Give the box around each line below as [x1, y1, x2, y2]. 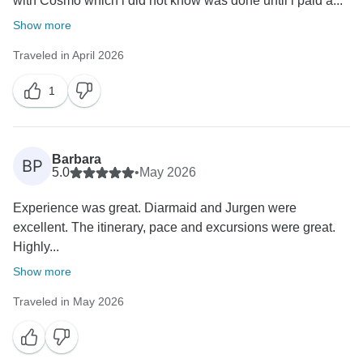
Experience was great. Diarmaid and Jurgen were [13, 201, 297, 216]
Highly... [13, 240, 59, 254]
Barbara [52, 152, 101, 167]
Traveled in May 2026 [13, 295, 124, 309]
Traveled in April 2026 [13, 49, 124, 62]
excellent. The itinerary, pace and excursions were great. [13, 220, 335, 235]
